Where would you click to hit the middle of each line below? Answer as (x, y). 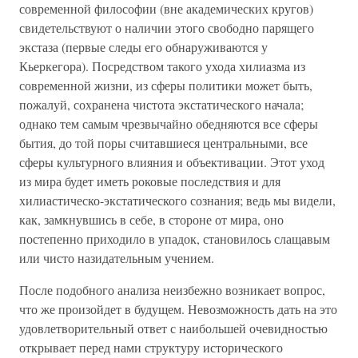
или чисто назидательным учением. (117, 258)
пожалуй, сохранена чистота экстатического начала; (161, 104)
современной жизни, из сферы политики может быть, (166, 85)
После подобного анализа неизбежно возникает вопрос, (172, 290)
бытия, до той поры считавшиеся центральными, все (163, 143)
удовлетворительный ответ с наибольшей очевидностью (173, 328)
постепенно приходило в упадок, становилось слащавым (175, 239)
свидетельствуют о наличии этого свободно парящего (167, 28)
